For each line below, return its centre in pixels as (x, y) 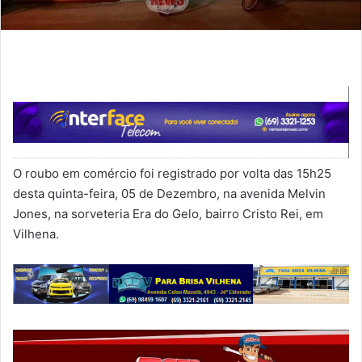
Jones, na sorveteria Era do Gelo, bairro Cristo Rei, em (168, 214)
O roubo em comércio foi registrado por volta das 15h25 (172, 174)
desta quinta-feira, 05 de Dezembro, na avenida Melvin (169, 194)
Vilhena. (36, 234)
